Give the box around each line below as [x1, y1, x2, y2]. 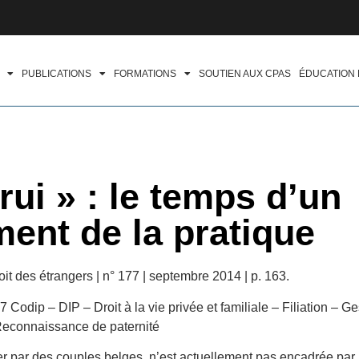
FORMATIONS [114, 68, 176, 80]
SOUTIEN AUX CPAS [199, 68, 291, 80]
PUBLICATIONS [22, 68, 91, 80]
